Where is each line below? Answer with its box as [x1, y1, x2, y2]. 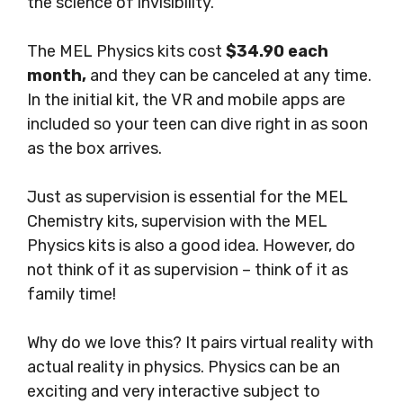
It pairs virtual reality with [185, 333, 373, 354]
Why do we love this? [27, 333, 182, 354]
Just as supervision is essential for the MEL [27, 187, 348, 208]
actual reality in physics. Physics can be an [27, 357, 340, 378]
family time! [27, 284, 116, 305]
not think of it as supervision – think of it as [27, 260, 348, 281]
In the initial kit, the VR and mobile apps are [27, 90, 345, 111]
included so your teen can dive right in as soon [27, 114, 368, 135]
